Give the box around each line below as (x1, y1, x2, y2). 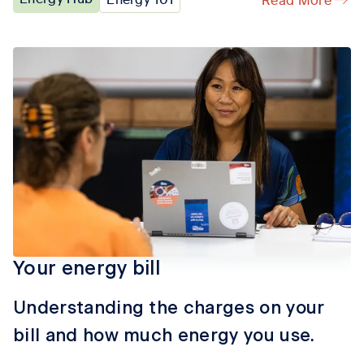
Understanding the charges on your (13, 299, 325, 318)
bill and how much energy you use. (13, 327, 315, 345)
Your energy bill (13, 259, 161, 279)
